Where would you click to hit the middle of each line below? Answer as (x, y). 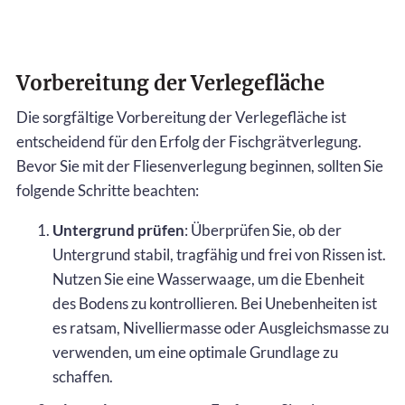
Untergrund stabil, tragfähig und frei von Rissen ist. (219, 254)
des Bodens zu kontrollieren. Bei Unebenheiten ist (215, 303)
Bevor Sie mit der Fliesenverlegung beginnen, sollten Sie (200, 165)
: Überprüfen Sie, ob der (263, 230)
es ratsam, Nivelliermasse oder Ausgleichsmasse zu (221, 327)
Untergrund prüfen (118, 230)
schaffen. (83, 376)
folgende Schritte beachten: (108, 190)
